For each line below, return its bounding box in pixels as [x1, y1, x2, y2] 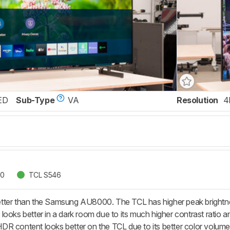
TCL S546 [28, 170, 61, 179]
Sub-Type [16, 95, 55, 106]
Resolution [177, 95, 218, 106]
